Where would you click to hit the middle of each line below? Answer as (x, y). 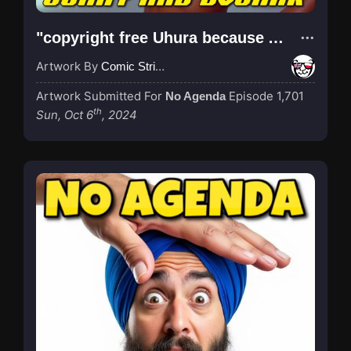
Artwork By (69, 66)
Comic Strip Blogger (128, 66)
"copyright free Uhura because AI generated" (276, 37)
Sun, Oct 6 (65, 114)
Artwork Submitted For (101, 96)
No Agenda (195, 96)
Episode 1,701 (266, 96)
